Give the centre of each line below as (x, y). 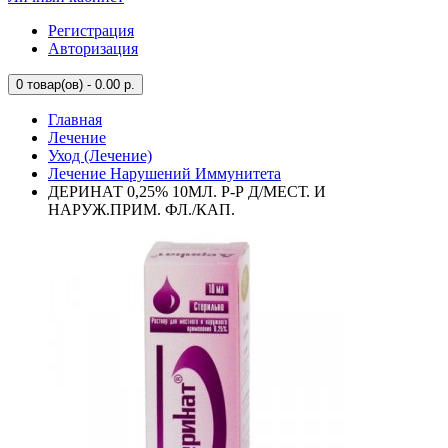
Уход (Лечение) (100, 155)
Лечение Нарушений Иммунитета (164, 173)
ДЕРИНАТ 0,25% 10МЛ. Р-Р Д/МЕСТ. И (187, 191)
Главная (75, 119)
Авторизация (93, 48)
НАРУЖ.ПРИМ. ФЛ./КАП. (141, 209)
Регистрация (91, 30)
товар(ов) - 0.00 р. (79, 84)
